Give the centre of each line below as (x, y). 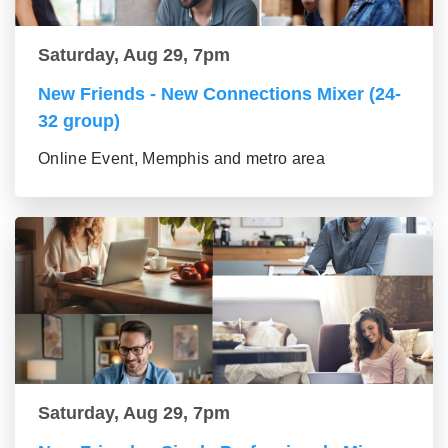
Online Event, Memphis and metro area (181, 159)
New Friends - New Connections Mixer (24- (219, 94)
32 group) (79, 121)
